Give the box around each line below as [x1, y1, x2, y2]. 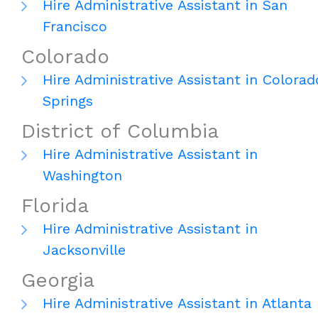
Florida [21, 194, 89, 218]
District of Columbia [21, 119, 219, 143]
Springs [43, 92, 93, 110]
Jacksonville [43, 241, 126, 259]
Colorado [21, 45, 109, 69]
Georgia [21, 268, 94, 292]
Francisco [43, 18, 107, 35]
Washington [43, 167, 122, 185]
